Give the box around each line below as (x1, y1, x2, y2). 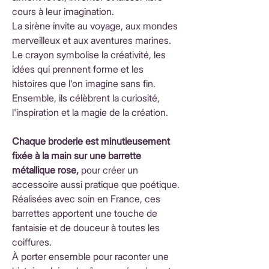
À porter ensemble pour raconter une (12, 250, 169, 262)
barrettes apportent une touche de (12, 207, 157, 219)
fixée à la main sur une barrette (12, 149, 141, 162)
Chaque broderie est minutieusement (12, 134, 170, 147)
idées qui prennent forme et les (12, 62, 144, 75)
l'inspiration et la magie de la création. (12, 106, 168, 118)
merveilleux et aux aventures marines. (12, 34, 171, 46)
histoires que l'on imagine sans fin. (12, 77, 156, 89)
